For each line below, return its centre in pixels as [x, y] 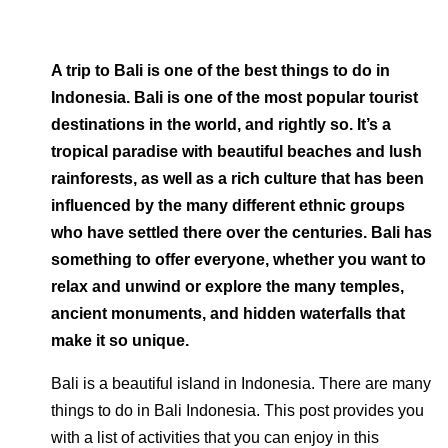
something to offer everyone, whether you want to [238, 259]
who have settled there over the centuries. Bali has [241, 232]
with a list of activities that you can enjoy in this [215, 437]
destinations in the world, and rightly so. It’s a [221, 124]
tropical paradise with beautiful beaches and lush [236, 151]
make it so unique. [120, 340]
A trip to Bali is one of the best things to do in [220, 70]
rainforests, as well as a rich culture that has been [237, 178]
